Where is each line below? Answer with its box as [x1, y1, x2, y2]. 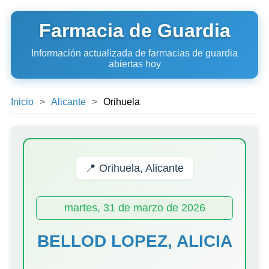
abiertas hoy [108, 59, 161, 69]
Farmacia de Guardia [38, 20, 231, 41]
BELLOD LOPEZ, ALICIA [37, 231, 232, 250]
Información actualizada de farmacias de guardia [31, 48, 238, 58]
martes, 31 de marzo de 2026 [64, 201, 205, 214]
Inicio [11, 97, 34, 107]
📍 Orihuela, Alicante [85, 162, 184, 174]
